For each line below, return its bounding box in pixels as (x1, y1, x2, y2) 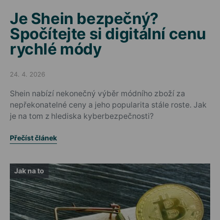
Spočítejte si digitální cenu (10, 24, 206, 43)
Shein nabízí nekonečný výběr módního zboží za (10, 88, 185, 98)
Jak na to (14, 166, 44, 175)
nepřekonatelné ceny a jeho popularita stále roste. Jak (10, 100, 207, 110)
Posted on (9, 74, 41, 82)
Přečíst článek (10, 133, 57, 142)
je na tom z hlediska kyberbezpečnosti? (10, 111, 154, 121)
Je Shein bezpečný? (10, 8, 159, 28)
